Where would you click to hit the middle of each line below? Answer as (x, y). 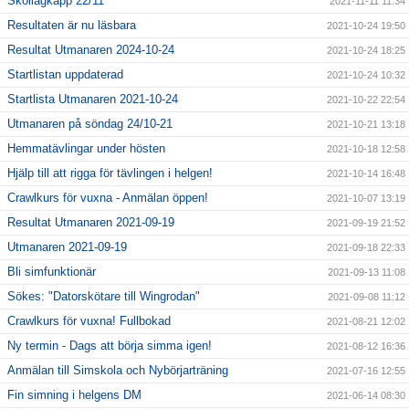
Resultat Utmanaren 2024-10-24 (91, 50)
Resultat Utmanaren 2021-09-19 (91, 223)
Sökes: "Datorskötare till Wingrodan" (104, 297)
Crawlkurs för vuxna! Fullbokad (89, 321)
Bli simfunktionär (52, 272)
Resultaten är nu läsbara (72, 26)
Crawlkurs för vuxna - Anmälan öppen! (108, 198)
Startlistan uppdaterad (65, 75)
